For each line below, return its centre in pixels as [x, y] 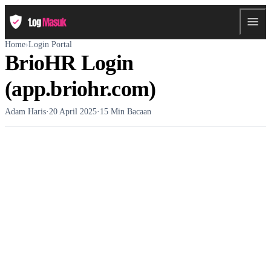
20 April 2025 [73, 111]
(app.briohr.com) [80, 89]
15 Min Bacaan [126, 111]
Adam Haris [25, 111]
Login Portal [50, 44]
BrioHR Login [69, 63]
